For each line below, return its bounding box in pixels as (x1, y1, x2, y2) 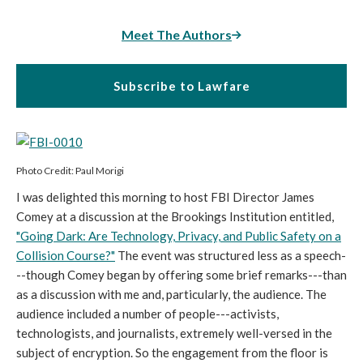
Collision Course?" (16, 248, 115, 263)
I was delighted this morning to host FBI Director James (16, 190, 314, 205)
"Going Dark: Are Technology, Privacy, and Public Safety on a (16, 228, 341, 244)
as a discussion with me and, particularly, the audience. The (16, 287, 327, 302)
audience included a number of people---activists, (16, 306, 279, 322)
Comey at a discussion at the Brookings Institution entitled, (16, 209, 334, 224)
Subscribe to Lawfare (113, 78, 250, 93)
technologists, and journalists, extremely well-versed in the (16, 326, 332, 341)
